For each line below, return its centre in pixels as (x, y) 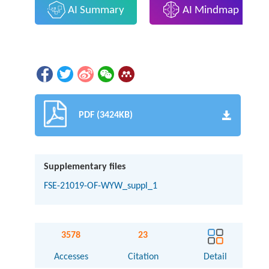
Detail (216, 257)
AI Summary (95, 11)
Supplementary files (85, 167)
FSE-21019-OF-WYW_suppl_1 (101, 186)
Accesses (71, 257)
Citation (143, 257)
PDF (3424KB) (106, 116)
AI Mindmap (210, 11)
